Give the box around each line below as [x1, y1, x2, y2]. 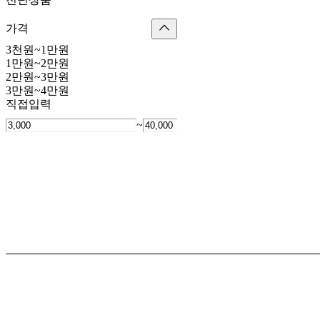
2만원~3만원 [6, 71, 69, 84]
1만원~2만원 [6, 57, 69, 70]
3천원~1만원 [6, 44, 69, 56]
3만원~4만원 [6, 84, 69, 97]
